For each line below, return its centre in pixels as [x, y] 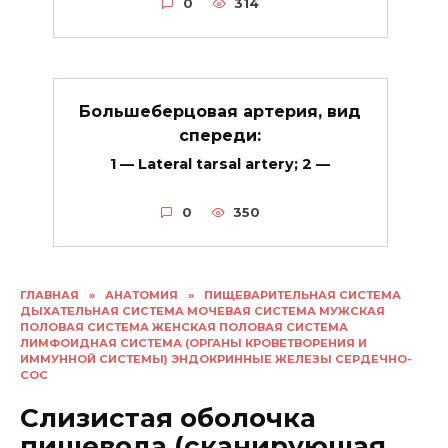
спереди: [220, 135]
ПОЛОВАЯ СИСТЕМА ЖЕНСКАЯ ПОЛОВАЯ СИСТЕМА [184, 327]
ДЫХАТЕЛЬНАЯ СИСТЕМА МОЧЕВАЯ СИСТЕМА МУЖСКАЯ [202, 311]
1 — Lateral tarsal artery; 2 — [220, 163]
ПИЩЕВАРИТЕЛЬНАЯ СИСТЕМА [302, 295]
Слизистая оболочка [168, 418]
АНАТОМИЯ [141, 295]
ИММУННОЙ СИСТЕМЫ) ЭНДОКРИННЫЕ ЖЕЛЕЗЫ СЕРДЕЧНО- [216, 359]
